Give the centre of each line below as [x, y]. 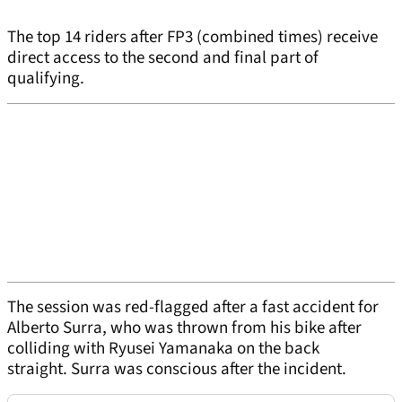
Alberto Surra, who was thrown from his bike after [184, 328]
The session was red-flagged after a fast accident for [193, 308]
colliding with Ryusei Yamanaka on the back [163, 349]
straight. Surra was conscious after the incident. [177, 370]
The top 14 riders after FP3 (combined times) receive [192, 38]
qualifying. [46, 79]
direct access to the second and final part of [163, 58]
